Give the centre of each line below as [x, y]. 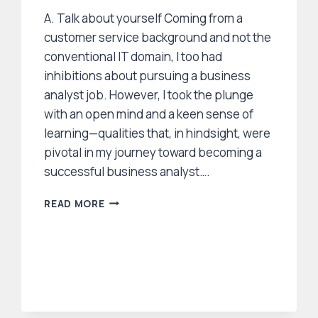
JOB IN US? [133, 289]
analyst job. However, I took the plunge [149, 94]
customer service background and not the [158, 37]
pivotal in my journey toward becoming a [153, 152]
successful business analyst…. [127, 171]
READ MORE [75, 203]
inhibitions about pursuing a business [148, 75]
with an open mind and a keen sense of [149, 114]
